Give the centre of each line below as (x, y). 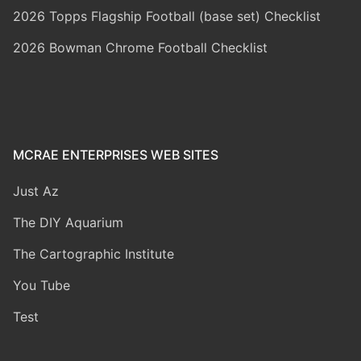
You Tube (41, 285)
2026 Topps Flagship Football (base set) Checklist (167, 16)
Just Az (36, 191)
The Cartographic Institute (93, 253)
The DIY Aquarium (68, 222)
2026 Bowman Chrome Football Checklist (140, 47)
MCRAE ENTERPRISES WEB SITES (116, 154)
